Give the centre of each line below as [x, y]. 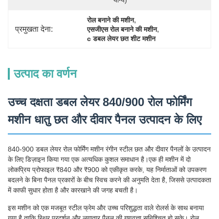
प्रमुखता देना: [34, 29]
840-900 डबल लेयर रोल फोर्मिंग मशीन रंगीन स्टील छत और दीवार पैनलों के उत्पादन [109, 149]
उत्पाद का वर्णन [45, 74]
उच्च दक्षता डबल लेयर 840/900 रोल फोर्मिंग [100, 102]
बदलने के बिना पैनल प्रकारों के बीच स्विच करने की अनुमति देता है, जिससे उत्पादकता [109, 180]
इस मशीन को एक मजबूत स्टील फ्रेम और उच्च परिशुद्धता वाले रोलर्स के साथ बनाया [106, 208]
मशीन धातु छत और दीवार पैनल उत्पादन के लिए [105, 120]
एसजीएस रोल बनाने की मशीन [122, 29]
